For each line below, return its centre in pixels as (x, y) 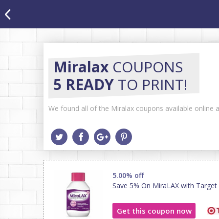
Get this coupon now (154, 210)
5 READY (84, 84)
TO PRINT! (151, 84)
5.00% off (128, 175)
